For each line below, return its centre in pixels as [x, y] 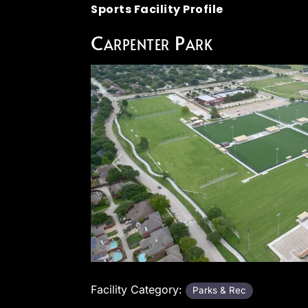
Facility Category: [138, 290]
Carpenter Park [152, 42]
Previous [135, 170]
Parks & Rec [220, 290]
